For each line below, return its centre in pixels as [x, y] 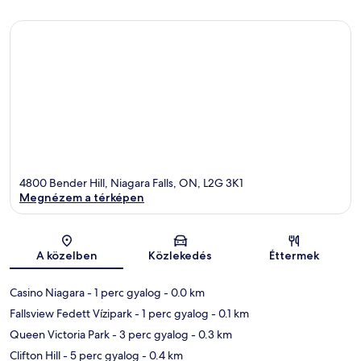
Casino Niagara [47, 293]
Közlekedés [180, 256]
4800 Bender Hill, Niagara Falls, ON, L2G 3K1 [131, 183]
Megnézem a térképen [82, 198]
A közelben [66, 256]
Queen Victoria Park [60, 335]
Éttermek [295, 256]
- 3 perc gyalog [149, 335]
